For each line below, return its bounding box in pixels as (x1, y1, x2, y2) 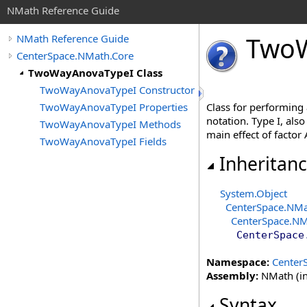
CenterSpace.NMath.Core (16, 49, 134, 62)
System (220, 186, 254, 200)
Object (256, 186, 287, 200)
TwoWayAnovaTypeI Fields (40, 134, 167, 148)
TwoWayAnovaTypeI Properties (40, 100, 188, 114)
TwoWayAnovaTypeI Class (28, 66, 162, 79)
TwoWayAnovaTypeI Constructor (40, 83, 195, 97)
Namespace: (206, 255, 269, 269)
